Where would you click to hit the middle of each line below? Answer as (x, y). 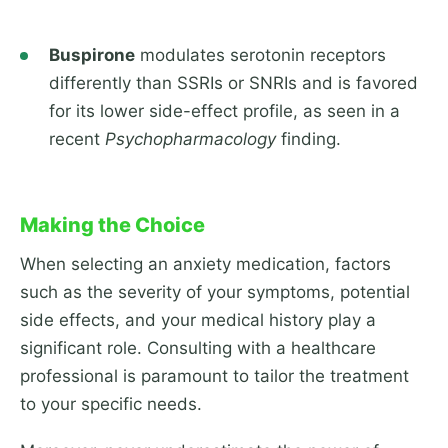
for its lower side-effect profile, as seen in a (224, 111)
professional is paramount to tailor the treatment (214, 376)
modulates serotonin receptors (260, 55)
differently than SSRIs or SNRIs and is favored (233, 83)
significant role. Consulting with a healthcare (198, 348)
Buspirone (91, 55)
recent (76, 139)
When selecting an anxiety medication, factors (205, 264)
